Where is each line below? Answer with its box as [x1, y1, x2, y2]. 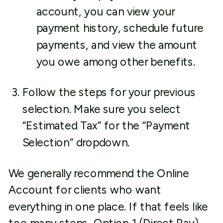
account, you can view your [36, 4, 175, 18]
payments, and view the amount [36, 38, 198, 52]
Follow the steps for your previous [22, 86, 196, 99]
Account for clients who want [8, 183, 161, 197]
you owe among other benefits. [36, 55, 201, 69]
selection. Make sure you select [22, 102, 181, 116]
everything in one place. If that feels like [8, 200, 208, 214]
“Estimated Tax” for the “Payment [22, 119, 191, 132]
